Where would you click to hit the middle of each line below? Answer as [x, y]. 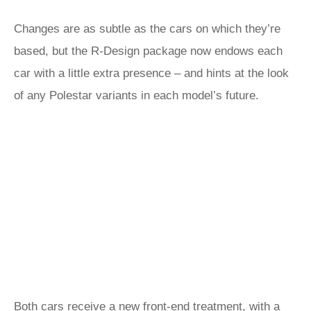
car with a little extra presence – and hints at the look [151, 73]
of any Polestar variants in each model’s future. [136, 95]
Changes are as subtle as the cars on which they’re [147, 29]
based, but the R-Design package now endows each [148, 51]
